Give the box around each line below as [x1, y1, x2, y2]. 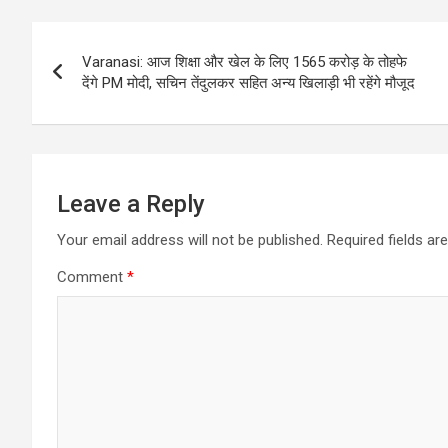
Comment [57, 268, 127, 287]
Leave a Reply [57, 190, 205, 219]
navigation [31, 63, 180, 102]
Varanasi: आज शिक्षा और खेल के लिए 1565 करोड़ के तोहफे [82, 53, 407, 72]
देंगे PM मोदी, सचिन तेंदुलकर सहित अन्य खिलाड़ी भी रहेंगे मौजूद [82, 74, 415, 93]
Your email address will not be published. [57, 231, 323, 250]
